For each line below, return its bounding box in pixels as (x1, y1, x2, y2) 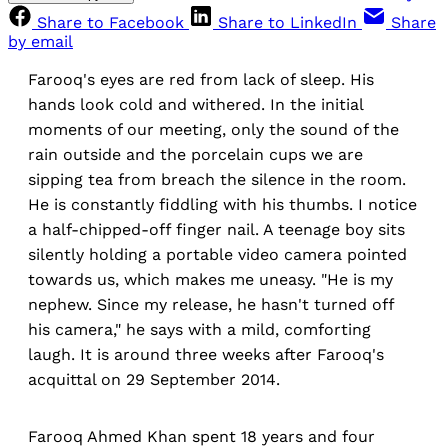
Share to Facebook (37, 13, 184, 33)
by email (8, 32, 73, 52)
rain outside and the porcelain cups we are (28, 145, 363, 165)
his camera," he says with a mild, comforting (28, 320, 371, 340)
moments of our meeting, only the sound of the (28, 120, 399, 140)
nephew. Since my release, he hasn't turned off (28, 295, 394, 315)
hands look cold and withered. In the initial (28, 95, 363, 115)
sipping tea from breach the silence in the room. (28, 170, 406, 190)
